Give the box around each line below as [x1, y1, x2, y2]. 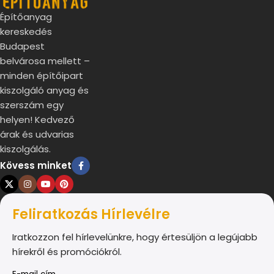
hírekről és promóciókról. [12, 245, 122, 259]
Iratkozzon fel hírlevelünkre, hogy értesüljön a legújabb [12, 231, 257, 244]
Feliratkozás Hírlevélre [12, 205, 170, 224]
